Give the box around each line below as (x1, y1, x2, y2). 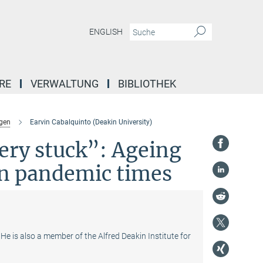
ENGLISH (89, 27, 123, 37)
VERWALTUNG (31, 77, 99, 90)
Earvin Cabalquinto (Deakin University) (29, 118, 152, 126)
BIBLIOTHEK (118, 77, 176, 90)
